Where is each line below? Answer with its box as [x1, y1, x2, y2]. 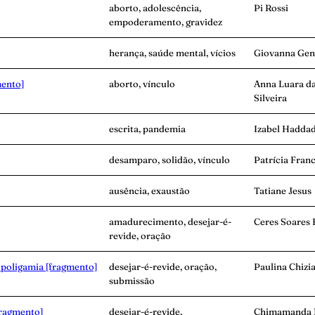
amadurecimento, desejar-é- [109, 216, 231, 228]
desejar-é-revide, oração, [109, 261, 217, 273]
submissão [109, 275, 155, 287]
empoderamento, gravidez [109, 16, 222, 28]
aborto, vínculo [109, 78, 175, 90]
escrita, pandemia [109, 123, 186, 135]
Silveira [254, 92, 287, 104]
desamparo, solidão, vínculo [109, 154, 230, 166]
